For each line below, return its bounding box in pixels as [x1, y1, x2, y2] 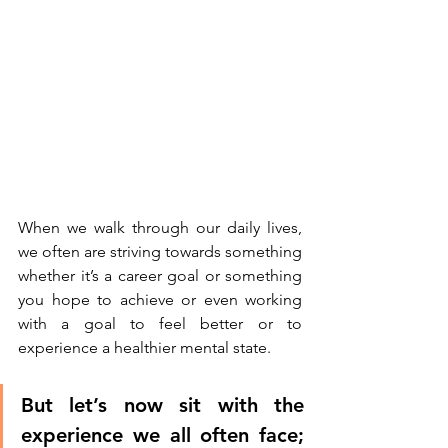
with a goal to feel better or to [18, 314, 302, 334]
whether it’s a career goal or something [18, 266, 302, 286]
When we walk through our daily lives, [18, 218, 302, 238]
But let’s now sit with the [21, 393, 304, 418]
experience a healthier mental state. [18, 338, 275, 358]
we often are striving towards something [18, 242, 302, 262]
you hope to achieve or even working [18, 290, 302, 310]
